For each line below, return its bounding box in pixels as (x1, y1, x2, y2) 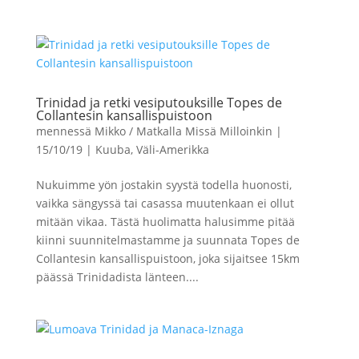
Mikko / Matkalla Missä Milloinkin (94, 123, 272, 139)
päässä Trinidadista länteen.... (35, 268, 199, 284)
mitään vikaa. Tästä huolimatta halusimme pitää (35, 213, 295, 229)
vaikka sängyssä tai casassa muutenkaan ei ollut (35, 195, 294, 211)
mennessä (35, 123, 95, 139)
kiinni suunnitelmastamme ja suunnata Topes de (35, 232, 300, 248)
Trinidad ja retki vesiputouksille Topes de (35, 93, 282, 111)
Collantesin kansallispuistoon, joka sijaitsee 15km (35, 250, 300, 266)
